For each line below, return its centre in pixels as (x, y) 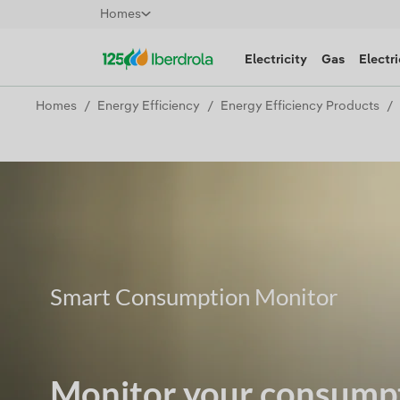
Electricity (276, 60)
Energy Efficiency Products (300, 106)
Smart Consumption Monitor (194, 296)
